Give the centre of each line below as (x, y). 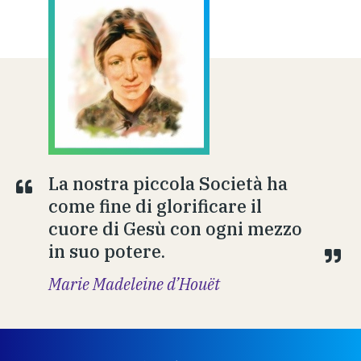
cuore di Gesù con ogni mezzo (175, 228)
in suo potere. (107, 251)
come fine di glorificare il (155, 205)
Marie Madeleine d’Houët (134, 284)
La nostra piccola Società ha (168, 183)
